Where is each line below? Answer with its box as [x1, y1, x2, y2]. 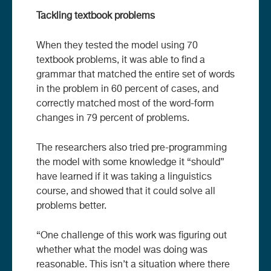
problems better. [36, 201, 106, 211]
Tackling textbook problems [36, 11, 155, 21]
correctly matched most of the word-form [36, 99, 214, 109]
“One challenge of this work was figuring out [36, 230, 227, 241]
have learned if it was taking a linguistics [36, 172, 212, 182]
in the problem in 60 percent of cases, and [36, 84, 218, 94]
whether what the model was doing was [36, 245, 207, 255]
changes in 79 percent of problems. [36, 113, 189, 123]
